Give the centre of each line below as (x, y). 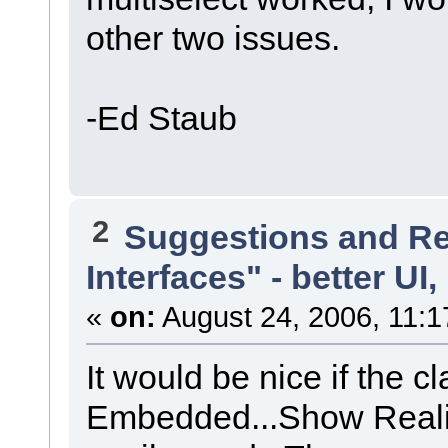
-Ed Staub (161, 117)
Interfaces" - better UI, (261, 276)
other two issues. (212, 37)
